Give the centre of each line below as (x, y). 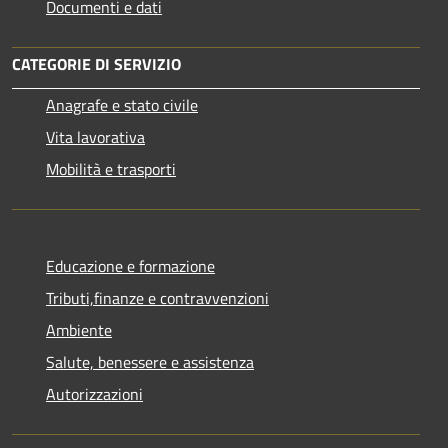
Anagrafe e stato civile (122, 104)
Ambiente (79, 329)
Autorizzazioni (94, 393)
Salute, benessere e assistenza (150, 361)
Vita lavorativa (95, 136)
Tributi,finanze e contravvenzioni (157, 297)
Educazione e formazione (130, 265)
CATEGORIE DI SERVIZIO (96, 63)
